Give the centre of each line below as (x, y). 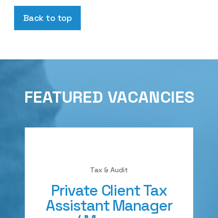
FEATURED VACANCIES (109, 97)
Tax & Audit (109, 170)
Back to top (47, 18)
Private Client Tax (109, 190)
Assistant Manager (109, 205)
